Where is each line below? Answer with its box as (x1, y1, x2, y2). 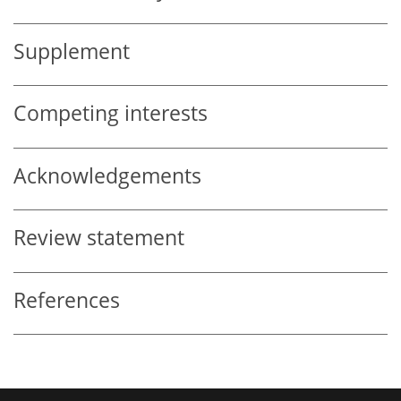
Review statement (13, 224, 184, 252)
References (13, 286, 120, 314)
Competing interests (13, 99, 208, 128)
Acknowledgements (13, 161, 201, 190)
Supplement (13, 37, 130, 65)
